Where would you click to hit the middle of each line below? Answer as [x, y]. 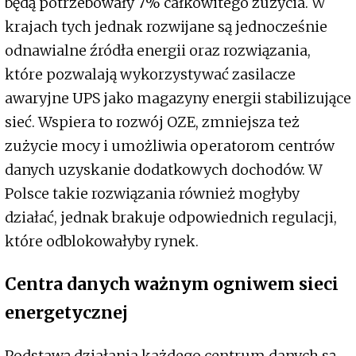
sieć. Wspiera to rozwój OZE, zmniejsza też [152, 122]
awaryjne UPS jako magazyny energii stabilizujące [178, 99]
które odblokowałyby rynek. [103, 242]
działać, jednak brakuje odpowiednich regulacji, [171, 218]
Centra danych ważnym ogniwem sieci [172, 284]
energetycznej [66, 313]
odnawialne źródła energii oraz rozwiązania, [158, 51]
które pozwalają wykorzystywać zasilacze [150, 75]
